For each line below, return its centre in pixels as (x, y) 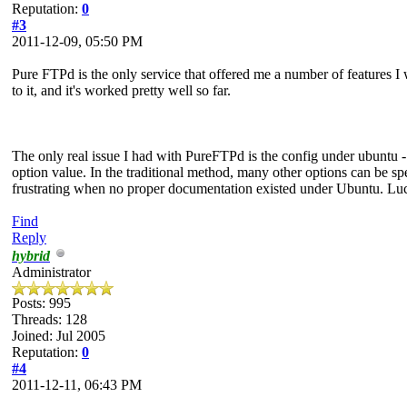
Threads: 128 (50, 319)
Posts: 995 (41, 303)
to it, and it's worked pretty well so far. (121, 90)
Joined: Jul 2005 (59, 335)
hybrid (31, 255)
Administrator (51, 272)
